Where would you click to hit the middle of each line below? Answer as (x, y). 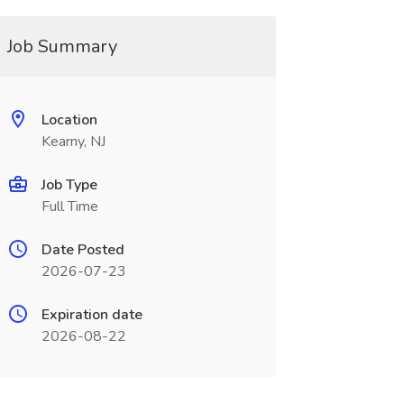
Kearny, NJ (73, 142)
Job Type (69, 185)
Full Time (69, 207)
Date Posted (83, 250)
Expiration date (92, 315)
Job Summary (62, 46)
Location (69, 120)
